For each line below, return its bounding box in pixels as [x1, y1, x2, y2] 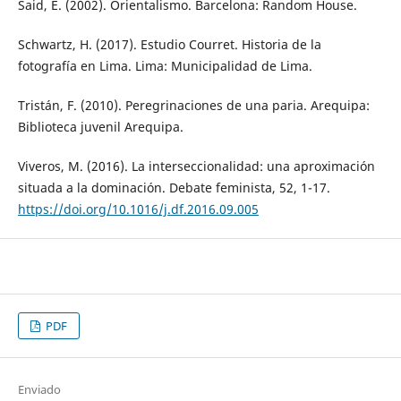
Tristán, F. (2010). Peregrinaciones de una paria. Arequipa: [17, 97, 370, 115]
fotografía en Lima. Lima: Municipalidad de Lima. [17, 57, 312, 75]
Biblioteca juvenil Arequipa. [17, 118, 183, 136]
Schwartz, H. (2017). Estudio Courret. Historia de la [17, 36, 321, 54]
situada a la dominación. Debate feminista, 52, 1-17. [17, 179, 330, 197]
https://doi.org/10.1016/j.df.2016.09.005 [17, 200, 259, 218]
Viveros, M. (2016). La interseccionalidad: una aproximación [17, 158, 375, 175]
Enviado [17, 380, 61, 397]
